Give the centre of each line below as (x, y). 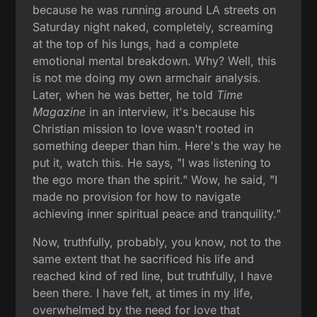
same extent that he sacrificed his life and (144, 259)
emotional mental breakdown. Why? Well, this (155, 60)
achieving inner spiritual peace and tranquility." (157, 213)
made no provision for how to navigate (137, 196)
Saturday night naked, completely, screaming (153, 27)
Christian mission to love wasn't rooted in (143, 128)
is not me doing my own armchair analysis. (147, 77)
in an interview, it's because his (171, 111)
